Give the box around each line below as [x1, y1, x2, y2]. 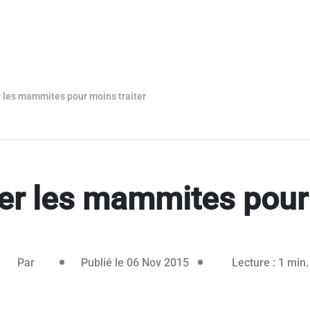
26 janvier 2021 [188, 255, 265, 268]
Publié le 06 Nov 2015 [80, 255, 189, 269]
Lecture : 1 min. [231, 255, 309, 269]
